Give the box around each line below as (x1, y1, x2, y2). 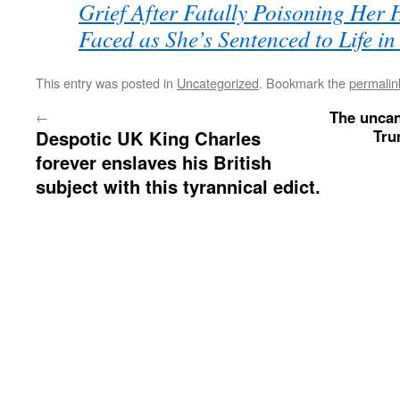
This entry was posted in (36, 73, 177, 93)
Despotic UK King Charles (36, 125, 261, 152)
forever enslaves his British (36, 149, 271, 176)
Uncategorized (177, 73, 259, 93)
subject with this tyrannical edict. (36, 173, 321, 200)
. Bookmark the (259, 73, 349, 93)
